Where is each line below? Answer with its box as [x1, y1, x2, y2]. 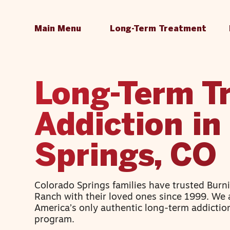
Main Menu [34, 25, 82, 33]
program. [34, 215, 75, 225]
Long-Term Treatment [110, 25, 207, 33]
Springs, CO [34, 143, 217, 172]
